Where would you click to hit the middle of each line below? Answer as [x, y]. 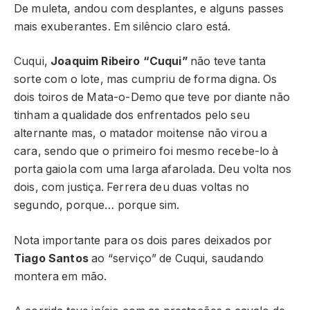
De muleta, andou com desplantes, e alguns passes [149, 8]
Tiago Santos [51, 258]
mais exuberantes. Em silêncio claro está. [122, 26]
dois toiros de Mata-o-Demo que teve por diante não [152, 98]
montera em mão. [61, 276]
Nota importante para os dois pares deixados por [143, 240]
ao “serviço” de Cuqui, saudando [176, 258]
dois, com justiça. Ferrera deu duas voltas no [132, 188]
